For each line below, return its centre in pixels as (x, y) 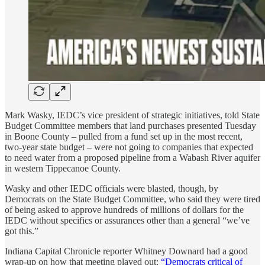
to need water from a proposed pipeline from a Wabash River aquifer (132, 157)
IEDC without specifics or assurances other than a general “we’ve (127, 220)
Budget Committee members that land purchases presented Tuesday (130, 125)
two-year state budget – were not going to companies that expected (129, 147)
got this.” (22, 231)
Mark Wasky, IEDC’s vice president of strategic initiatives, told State (132, 115)
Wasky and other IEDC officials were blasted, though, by (112, 188)
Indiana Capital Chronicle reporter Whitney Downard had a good (126, 251)
